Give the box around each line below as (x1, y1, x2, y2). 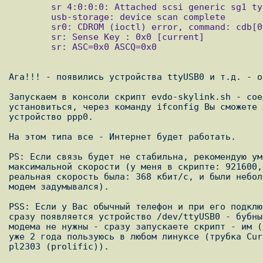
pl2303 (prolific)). (9, 241, 109, 252)
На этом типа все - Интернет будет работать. (9, 131, 236, 142)
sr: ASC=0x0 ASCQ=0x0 (9, 42, 51, 52)
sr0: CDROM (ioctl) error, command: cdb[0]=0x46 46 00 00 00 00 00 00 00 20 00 (9, 22, 51, 32)
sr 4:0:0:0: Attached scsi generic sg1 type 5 (9, 2, 51, 12)
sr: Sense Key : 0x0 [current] (9, 32, 51, 42)
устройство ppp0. (9, 112, 93, 122)
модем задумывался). (9, 181, 109, 192)
